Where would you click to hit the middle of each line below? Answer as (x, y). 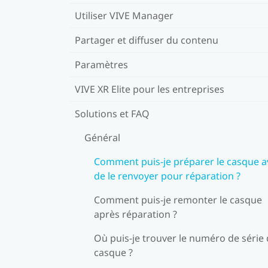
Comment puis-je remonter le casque (178, 200)
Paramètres (101, 64)
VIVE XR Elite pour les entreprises (150, 89)
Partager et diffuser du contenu (147, 40)
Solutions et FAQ (112, 113)
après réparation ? (135, 214)
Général (102, 137)
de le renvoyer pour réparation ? (167, 176)
